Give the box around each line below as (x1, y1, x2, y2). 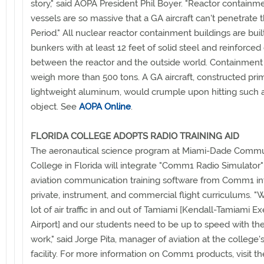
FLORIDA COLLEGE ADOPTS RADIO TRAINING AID (31, 130, 239, 141)
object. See (31, 101, 79, 112)
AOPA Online (79, 101, 131, 112)
